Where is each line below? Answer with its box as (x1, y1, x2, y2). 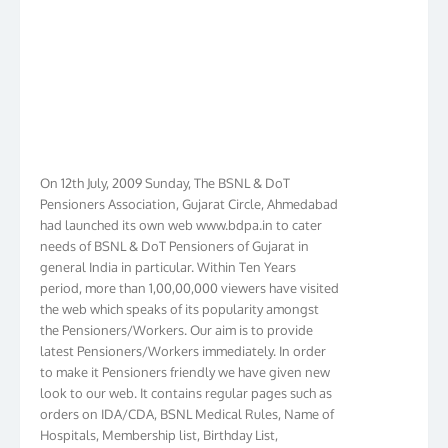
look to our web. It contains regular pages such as (40, 373, 332, 390)
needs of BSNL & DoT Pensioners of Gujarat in (40, 226, 309, 243)
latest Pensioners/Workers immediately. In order (40, 331, 326, 348)
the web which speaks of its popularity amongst (40, 289, 319, 306)
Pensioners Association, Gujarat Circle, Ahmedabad (40, 184, 338, 201)
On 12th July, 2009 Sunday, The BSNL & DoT (40, 163, 290, 180)
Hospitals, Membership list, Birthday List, (40, 415, 278, 432)
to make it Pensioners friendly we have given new (40, 352, 330, 369)
